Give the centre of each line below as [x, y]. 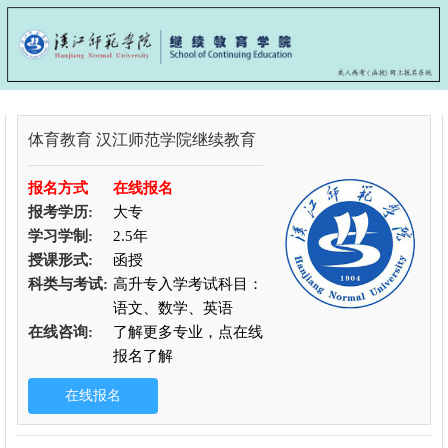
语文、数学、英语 [172, 307]
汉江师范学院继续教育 [175, 139]
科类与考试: [67, 283]
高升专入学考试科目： [187, 283]
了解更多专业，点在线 [187, 331]
